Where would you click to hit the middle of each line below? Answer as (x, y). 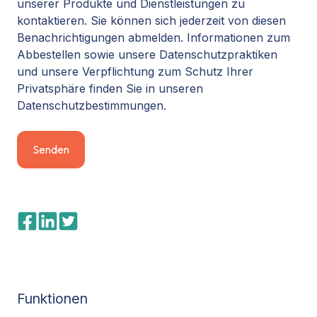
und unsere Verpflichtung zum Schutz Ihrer (135, 71)
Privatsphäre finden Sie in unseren (110, 88)
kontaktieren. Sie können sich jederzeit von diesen (151, 20)
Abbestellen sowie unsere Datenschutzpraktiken (147, 54)
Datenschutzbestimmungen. (92, 105)
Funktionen (52, 298)
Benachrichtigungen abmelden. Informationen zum (154, 37)
